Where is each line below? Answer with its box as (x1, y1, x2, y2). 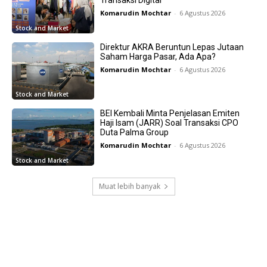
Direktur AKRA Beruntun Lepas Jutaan (100, 42, 244, 52)
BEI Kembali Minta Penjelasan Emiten (100, 108, 240, 119)
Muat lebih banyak (98, 181, 160, 192)
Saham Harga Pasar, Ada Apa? (100, 51, 216, 61)
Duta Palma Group (100, 128, 169, 138)
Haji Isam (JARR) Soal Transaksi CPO (100, 118, 238, 128)
